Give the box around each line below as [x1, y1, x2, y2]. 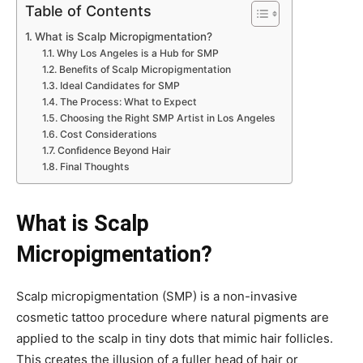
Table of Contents [25, 2, 152, 19]
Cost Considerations [59, 128, 157, 140]
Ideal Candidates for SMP [59, 79, 180, 92]
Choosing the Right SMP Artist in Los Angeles [59, 112, 275, 124]
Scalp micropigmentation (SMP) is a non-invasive [16, 288, 297, 304]
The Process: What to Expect [59, 96, 197, 108]
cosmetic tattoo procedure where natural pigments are [16, 310, 329, 325]
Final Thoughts [59, 160, 130, 173]
